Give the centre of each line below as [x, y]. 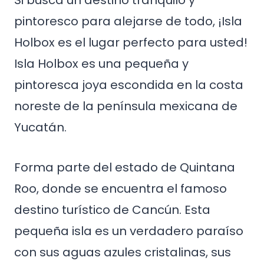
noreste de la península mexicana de [126, 106]
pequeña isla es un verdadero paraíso [129, 231]
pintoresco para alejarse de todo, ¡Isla [128, 21]
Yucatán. [40, 127]
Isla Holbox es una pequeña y [101, 64]
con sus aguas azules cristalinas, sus [123, 252]
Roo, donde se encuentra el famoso [121, 189]
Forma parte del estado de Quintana [125, 167]
